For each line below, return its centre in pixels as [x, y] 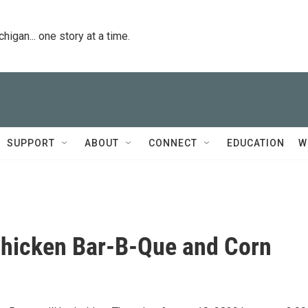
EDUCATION [256, 143]
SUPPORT [31, 143]
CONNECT [173, 143]
